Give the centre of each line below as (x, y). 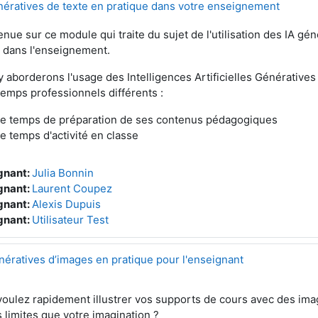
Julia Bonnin (63, 173)
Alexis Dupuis (66, 204)
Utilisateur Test (70, 220)
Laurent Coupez (72, 188)
